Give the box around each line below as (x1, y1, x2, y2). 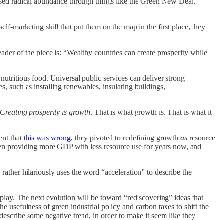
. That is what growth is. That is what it (90, 108, 212, 116)
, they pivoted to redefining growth (71, 133, 180, 142)
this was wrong (24, 133, 71, 142)
